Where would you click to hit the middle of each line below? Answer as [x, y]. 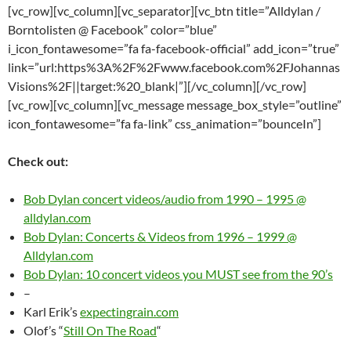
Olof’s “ [43, 331]
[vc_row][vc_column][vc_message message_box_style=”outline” [175, 105]
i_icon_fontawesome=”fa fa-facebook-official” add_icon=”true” [174, 49]
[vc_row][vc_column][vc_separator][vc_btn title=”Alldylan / [164, 11]
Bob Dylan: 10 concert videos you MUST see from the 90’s [178, 274]
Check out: [38, 161]
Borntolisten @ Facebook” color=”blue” [112, 30]
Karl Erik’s [52, 312]
